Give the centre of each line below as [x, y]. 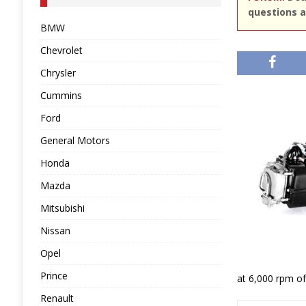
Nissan [55, 231]
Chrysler [58, 73]
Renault [57, 298]
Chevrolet [61, 50]
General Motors [75, 140]
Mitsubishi [62, 208]
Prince [54, 276]
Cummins [61, 95]
